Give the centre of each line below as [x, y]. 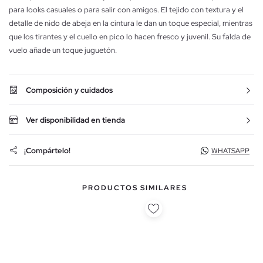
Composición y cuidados [69, 90]
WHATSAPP [230, 151]
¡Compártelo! [47, 150]
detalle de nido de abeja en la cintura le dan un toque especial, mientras [131, 23]
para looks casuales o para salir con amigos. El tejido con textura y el [126, 10]
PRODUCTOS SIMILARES [134, 188]
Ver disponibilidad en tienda [75, 120]
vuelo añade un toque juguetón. [63, 50]
